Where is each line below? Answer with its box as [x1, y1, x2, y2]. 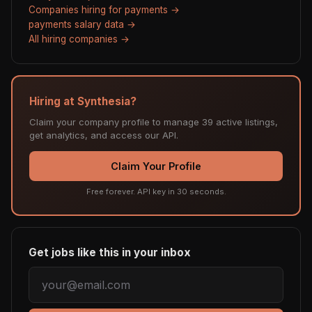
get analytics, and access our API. [29, 129, 178, 141]
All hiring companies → [29, 33, 130, 45]
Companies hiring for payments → [29, 3, 180, 15]
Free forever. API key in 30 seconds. [86, 186, 226, 196]
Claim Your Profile [111, 159, 201, 172]
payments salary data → [29, 18, 136, 30]
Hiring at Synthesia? [29, 94, 136, 108]
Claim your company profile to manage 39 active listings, [29, 116, 278, 127]
